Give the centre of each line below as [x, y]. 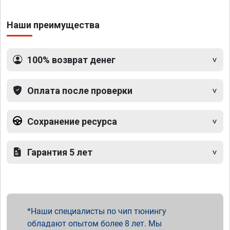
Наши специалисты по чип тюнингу [99, 212]
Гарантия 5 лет [60, 152]
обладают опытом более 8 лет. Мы [94, 224]
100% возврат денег [71, 60]
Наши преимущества [53, 25]
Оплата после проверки [80, 91]
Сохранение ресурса [72, 122]
